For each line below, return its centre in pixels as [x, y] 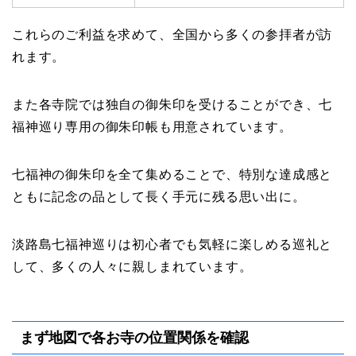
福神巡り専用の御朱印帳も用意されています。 [152, 126]
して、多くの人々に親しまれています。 [132, 266]
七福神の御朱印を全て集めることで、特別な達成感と [172, 174]
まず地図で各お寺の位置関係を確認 [134, 338]
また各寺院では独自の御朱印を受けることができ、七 [172, 104]
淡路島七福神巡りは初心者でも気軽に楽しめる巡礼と [172, 244]
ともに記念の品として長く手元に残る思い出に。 [159, 196]
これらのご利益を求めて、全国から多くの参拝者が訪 [172, 34]
